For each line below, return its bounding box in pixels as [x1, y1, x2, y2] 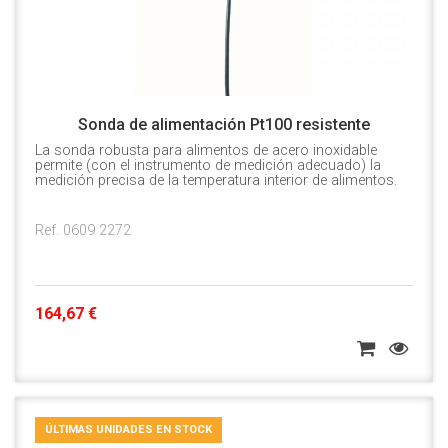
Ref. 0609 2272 [35, 222, 131, 240]
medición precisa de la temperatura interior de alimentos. [35, 172, 397, 190]
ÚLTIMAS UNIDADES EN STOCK [45, 423, 212, 437]
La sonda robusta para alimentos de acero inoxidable [35, 142, 377, 160]
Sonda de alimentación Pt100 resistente [78, 115, 370, 135]
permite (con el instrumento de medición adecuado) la [35, 157, 381, 175]
